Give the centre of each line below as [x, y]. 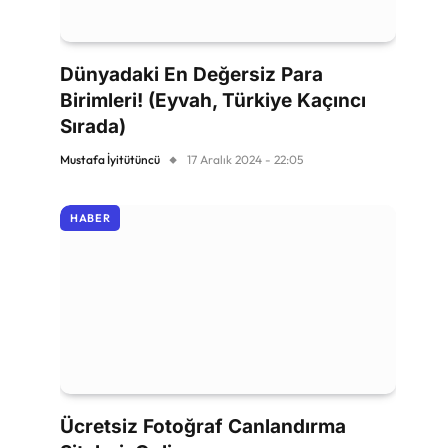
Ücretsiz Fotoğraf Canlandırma [203, 426]
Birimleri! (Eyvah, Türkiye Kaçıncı [213, 100]
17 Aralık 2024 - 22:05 [245, 159]
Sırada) [93, 126]
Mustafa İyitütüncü [110, 159]
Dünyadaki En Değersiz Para [191, 74]
